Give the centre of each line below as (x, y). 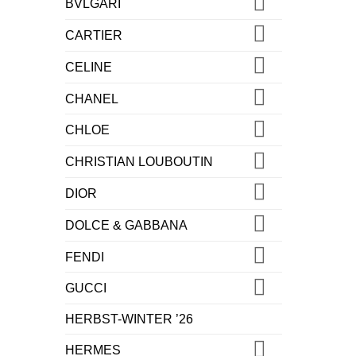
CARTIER (94, 35)
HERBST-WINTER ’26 (129, 319)
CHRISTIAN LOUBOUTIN (139, 162)
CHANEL (92, 99)
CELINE (89, 67)
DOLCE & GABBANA (126, 225)
